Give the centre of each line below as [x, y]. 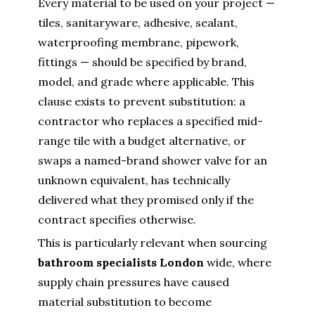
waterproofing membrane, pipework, [139, 43]
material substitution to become [125, 302]
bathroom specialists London [121, 263]
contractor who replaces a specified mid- [150, 121]
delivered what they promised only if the [146, 200]
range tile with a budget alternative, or [142, 141]
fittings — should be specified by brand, [142, 62]
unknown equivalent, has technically [134, 180]
